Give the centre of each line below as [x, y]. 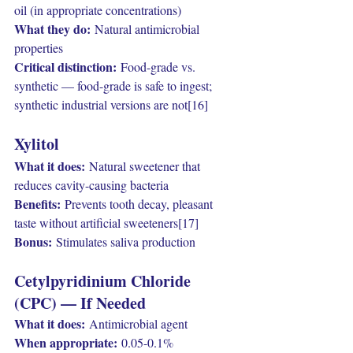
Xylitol [37, 144]
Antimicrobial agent [136, 323]
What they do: [52, 29]
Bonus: [33, 242]
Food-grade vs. [158, 67]
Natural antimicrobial [147, 29]
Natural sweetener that [144, 166]
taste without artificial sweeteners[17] [106, 223]
